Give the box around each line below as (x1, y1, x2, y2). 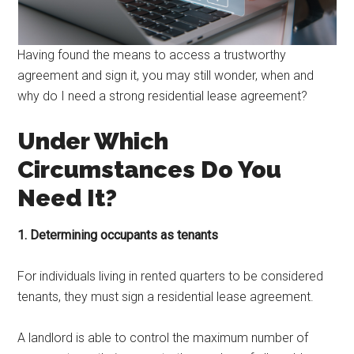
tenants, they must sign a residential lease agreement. (17, 289, 318, 304)
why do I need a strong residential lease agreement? (17, 88, 308, 104)
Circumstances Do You (17, 156, 282, 183)
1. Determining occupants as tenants (17, 228, 219, 243)
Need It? (17, 184, 123, 212)
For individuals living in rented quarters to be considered (17, 269, 324, 284)
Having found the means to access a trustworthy (17, 47, 287, 62)
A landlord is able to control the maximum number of (17, 330, 309, 345)
